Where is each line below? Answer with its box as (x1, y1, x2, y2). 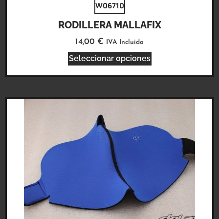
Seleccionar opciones (68, 54, 151, 64)
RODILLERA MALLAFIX (58, 19, 161, 31)
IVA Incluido (106, 39, 144, 45)
